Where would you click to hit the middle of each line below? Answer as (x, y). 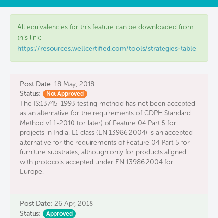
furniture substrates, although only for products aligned (103, 152)
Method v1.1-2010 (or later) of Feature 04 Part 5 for (98, 123)
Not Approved (65, 94)
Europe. (32, 172)
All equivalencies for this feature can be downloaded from (106, 27)
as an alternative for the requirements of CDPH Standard (105, 113)
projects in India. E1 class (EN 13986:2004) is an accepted (106, 133)
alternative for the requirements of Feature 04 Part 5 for (105, 143)
